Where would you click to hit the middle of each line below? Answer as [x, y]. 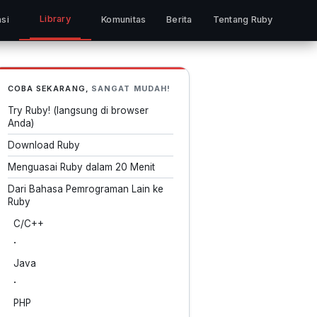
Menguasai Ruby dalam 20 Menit [81, 167]
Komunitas [124, 19]
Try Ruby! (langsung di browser [78, 110]
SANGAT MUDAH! [129, 88]
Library [55, 19]
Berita [179, 19]
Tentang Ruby [243, 19]
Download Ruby [44, 145]
